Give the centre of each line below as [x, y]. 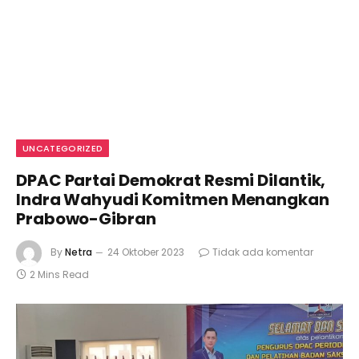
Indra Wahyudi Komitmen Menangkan [173, 200]
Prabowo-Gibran [86, 219]
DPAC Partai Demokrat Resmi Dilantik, [171, 180]
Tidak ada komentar [263, 252]
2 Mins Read [59, 274]
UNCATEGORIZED [63, 148]
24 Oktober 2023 [146, 252]
